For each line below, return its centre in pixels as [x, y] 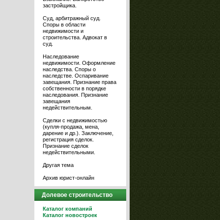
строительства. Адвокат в [75, 37]
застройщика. [60, 5]
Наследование [61, 56]
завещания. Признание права [80, 82]
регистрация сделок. [68, 139]
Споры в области [64, 25]
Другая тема [58, 165]
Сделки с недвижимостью [75, 120]
